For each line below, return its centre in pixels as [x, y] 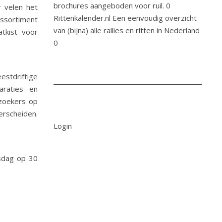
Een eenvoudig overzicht [154, 18]
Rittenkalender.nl [82, 18]
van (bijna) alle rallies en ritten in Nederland [127, 30]
